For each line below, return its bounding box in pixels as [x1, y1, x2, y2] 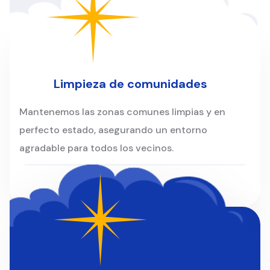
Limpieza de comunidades [53, 76, 207, 92]
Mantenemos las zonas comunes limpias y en [19, 105, 225, 119]
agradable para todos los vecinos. [19, 142, 174, 155]
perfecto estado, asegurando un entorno [19, 124, 207, 137]
